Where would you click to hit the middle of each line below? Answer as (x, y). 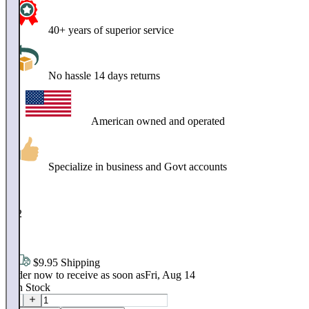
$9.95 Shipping (65, 263)
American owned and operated (158, 121)
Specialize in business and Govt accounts (138, 167)
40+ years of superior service (111, 30)
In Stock (32, 288)
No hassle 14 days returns (104, 76)
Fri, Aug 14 (170, 275)
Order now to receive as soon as (75, 275)
